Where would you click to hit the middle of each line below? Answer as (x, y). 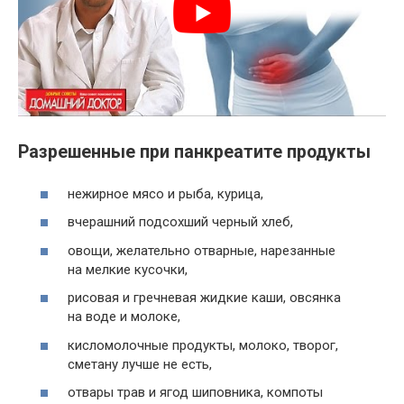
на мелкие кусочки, (128, 269)
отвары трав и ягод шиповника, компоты (195, 393)
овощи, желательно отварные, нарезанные (202, 250)
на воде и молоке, (124, 317)
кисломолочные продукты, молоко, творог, (203, 345)
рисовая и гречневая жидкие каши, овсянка (204, 298)
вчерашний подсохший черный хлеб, (180, 222)
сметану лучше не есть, (140, 364)
